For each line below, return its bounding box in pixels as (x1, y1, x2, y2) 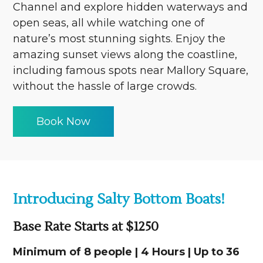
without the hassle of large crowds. (13, 79, 197, 93)
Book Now (36, 114, 91, 128)
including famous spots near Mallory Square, (13, 63, 249, 77)
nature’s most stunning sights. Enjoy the (13, 32, 226, 45)
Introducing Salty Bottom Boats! (13, 190, 225, 208)
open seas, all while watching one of (13, 16, 205, 29)
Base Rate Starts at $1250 (13, 218, 159, 235)
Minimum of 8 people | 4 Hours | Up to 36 (13, 245, 240, 258)
